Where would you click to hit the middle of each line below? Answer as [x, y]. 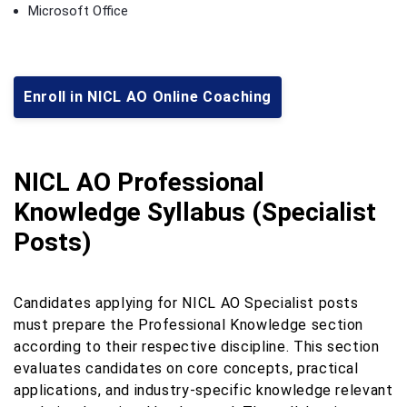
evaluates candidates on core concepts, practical [186, 368]
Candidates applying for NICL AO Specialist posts [186, 303]
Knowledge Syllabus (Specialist [195, 212]
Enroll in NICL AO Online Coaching [148, 96]
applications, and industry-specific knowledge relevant [203, 390]
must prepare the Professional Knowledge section [189, 324]
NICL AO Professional [139, 182]
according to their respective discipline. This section [197, 346]
